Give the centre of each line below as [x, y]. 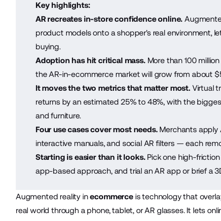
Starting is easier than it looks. [90, 157]
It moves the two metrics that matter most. [113, 88]
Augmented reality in [53, 196]
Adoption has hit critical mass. [90, 60]
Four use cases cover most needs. [96, 129]
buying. [48, 46]
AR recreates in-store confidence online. [109, 19]
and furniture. [58, 115]
